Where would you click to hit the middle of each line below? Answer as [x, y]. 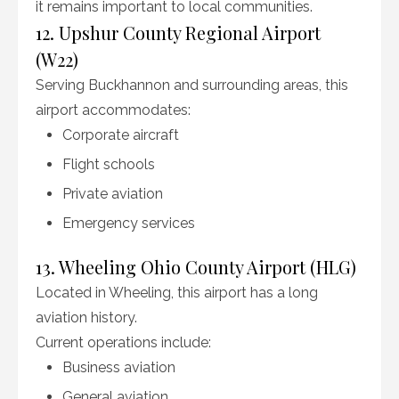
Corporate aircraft [121, 135]
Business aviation [119, 367]
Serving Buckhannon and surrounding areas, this [192, 85]
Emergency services [129, 223]
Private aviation [113, 194]
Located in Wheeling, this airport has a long [177, 293]
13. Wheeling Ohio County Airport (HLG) [196, 267]
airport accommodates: [113, 110]
